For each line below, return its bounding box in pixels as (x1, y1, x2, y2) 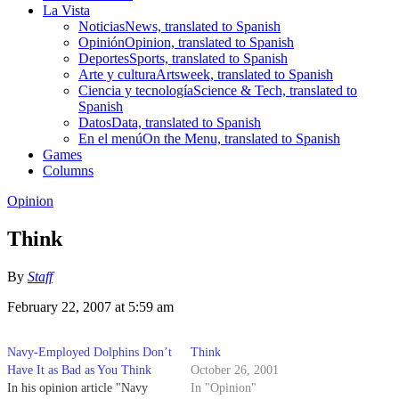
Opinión (78, 34, 125, 50)
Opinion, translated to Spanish (125, 34, 294, 50)
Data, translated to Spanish (111, 114, 261, 130)
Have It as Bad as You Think (7, 362, 151, 377)
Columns (43, 162, 94, 178)
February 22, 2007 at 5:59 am (7, 298, 174, 314)
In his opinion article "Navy (7, 380, 148, 395)
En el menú (78, 130, 142, 146)
